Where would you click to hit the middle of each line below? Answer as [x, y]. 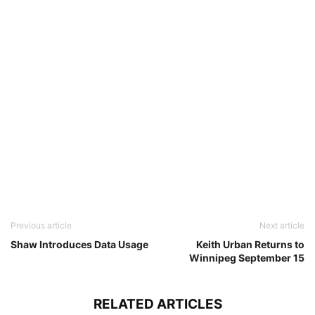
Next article [282, 225]
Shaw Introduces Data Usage [79, 244]
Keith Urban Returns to [250, 244]
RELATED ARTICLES [157, 304]
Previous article [41, 225]
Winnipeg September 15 [247, 257]
